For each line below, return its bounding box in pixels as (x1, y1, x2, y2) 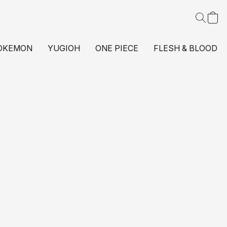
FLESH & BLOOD (154, 43, 217, 53)
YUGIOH (48, 43, 80, 53)
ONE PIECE (95, 43, 138, 53)
